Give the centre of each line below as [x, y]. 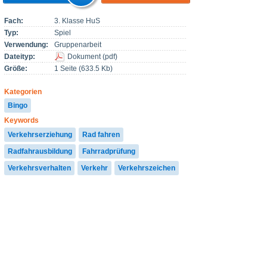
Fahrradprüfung [109, 151]
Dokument [84, 56]
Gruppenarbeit [77, 44]
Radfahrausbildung [40, 151]
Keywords [21, 121]
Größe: [16, 68]
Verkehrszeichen [147, 168]
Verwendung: [26, 44]
